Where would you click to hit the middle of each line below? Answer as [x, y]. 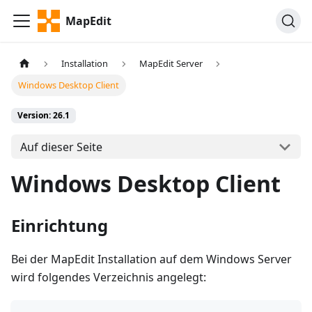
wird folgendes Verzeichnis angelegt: [109, 278]
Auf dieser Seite [61, 147]
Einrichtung [60, 226]
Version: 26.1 [44, 116]
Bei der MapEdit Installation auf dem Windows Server [151, 259]
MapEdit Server [171, 64]
